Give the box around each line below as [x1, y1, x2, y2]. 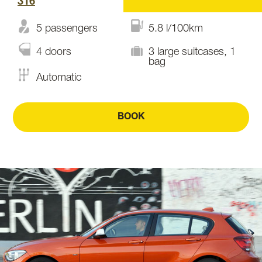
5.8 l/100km [149, 24, 203, 33]
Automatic [36, 73, 81, 82]
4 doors [36, 47, 71, 57]
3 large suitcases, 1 [149, 47, 236, 57]
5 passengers [36, 24, 98, 33]
